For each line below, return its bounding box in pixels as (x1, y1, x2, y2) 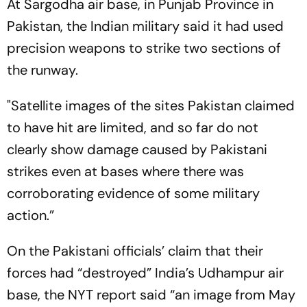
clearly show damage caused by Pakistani (7, 140, 267, 158)
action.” (7, 206, 54, 224)
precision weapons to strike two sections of (7, 39, 281, 57)
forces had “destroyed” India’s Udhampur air (7, 264, 284, 282)
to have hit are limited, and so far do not (7, 119, 258, 136)
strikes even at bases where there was (7, 162, 244, 180)
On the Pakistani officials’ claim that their (7, 242, 263, 260)
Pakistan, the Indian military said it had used (7, 17, 284, 35)
